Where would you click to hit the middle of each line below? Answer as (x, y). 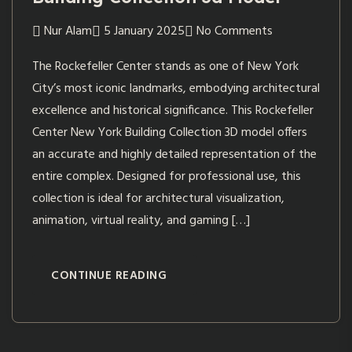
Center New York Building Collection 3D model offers (170, 133)
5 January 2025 (144, 32)
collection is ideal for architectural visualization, (158, 199)
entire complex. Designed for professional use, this (167, 177)
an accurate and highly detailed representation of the (174, 155)
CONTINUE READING (109, 276)
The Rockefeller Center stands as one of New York (165, 67)
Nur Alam (68, 32)
